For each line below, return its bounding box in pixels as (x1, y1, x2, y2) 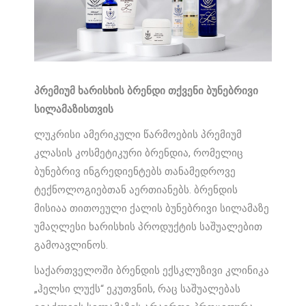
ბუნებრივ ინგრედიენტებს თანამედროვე (34, 165, 236, 178)
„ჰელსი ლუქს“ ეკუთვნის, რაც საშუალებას (34, 283, 241, 296)
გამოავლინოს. (34, 239, 109, 252)
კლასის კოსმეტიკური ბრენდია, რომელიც (34, 147, 244, 160)
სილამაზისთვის (34, 103, 114, 116)
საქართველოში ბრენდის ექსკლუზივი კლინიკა (34, 264, 270, 277)
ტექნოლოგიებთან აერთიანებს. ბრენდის (34, 184, 238, 197)
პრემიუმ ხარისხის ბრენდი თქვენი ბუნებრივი (34, 85, 259, 98)
